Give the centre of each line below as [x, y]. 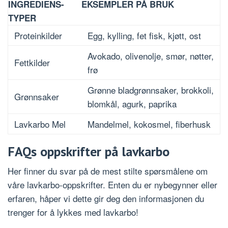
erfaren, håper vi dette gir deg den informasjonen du [106, 198]
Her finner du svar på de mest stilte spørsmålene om [108, 171]
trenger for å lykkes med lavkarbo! [73, 212]
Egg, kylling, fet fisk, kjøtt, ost [144, 36]
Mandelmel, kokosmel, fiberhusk [149, 124]
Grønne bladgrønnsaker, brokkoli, [151, 90]
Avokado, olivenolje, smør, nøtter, [151, 56]
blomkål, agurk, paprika [132, 104]
